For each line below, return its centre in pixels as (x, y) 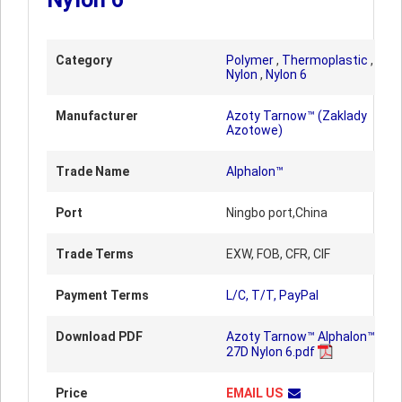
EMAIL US (254, 393)
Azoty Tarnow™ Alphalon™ (301, 336)
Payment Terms (102, 295)
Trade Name (92, 171)
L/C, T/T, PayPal (272, 295)
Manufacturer (97, 116)
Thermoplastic (325, 60)
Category (84, 60)
